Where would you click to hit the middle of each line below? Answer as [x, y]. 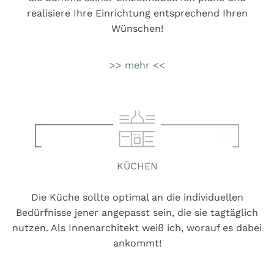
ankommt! [137, 243]
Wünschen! [137, 29]
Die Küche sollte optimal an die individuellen [137, 197]
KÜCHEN [137, 166]
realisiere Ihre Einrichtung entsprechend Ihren [137, 13]
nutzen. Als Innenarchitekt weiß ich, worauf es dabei [137, 228]
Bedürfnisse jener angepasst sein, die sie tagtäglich [137, 212]
